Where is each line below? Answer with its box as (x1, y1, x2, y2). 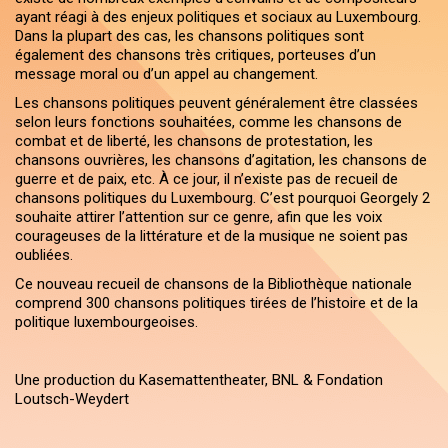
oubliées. (15, 246, 73, 264)
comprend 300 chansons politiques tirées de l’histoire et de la (15, 294, 418, 312)
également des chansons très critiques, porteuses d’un (15, 46, 376, 64)
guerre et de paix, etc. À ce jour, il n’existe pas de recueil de (15, 170, 398, 188)
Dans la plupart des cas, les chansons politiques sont (15, 27, 364, 45)
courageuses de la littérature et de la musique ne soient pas (15, 227, 408, 245)
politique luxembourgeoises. (15, 313, 198, 331)
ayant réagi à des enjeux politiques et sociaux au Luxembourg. (15, 8, 421, 26)
